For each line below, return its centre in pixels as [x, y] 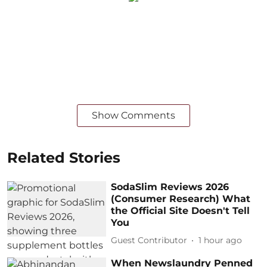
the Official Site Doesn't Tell [181, 210]
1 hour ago [221, 240]
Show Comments [133, 115]
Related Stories [64, 157]
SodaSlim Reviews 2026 [170, 187]
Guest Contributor [149, 240]
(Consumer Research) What [181, 198]
